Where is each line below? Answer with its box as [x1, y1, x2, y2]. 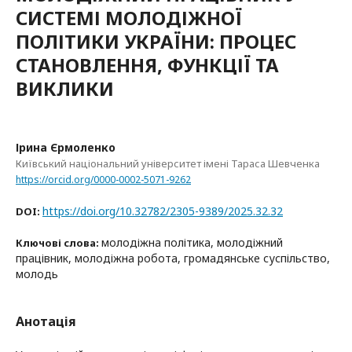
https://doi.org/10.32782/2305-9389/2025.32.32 [42, 203, 283, 218]
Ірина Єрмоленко [16, 140, 115, 155]
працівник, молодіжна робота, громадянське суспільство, [16, 250, 330, 266]
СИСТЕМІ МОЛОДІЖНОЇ [16, 5, 242, 31]
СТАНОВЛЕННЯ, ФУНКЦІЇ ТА [16, 52, 279, 78]
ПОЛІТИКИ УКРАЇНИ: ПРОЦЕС [16, 28, 296, 54]
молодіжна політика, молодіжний [101, 234, 283, 250]
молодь [16, 266, 58, 281]
